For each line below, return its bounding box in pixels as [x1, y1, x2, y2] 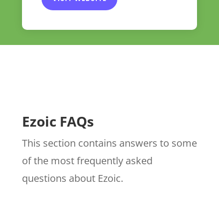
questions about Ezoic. [22, 172, 123, 185]
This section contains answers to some [22, 136, 197, 150]
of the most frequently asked [22, 154, 153, 168]
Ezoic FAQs [22, 112, 94, 131]
